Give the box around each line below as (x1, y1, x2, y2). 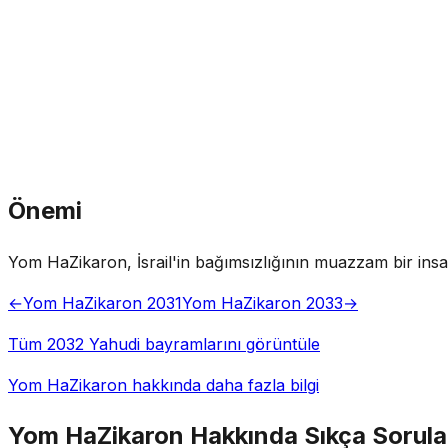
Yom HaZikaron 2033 (182, 292, 343, 313)
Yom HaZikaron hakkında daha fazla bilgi (8, 374, 319, 395)
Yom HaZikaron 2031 (23, 292, 182, 313)
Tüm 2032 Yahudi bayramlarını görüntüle (8, 333, 320, 354)
